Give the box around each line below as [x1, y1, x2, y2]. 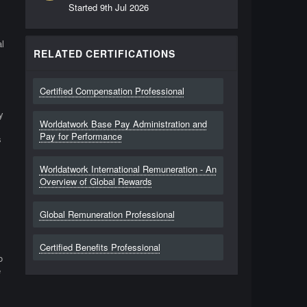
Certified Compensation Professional [39, 84, 184, 97]
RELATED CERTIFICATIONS [33, 47, 176, 60]
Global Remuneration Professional [39, 208, 175, 221]
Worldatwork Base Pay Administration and [39, 117, 207, 130]
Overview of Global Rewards [39, 175, 152, 188]
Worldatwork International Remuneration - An [39, 162, 217, 175]
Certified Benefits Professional [39, 241, 160, 254]
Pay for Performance [39, 130, 122, 143]
